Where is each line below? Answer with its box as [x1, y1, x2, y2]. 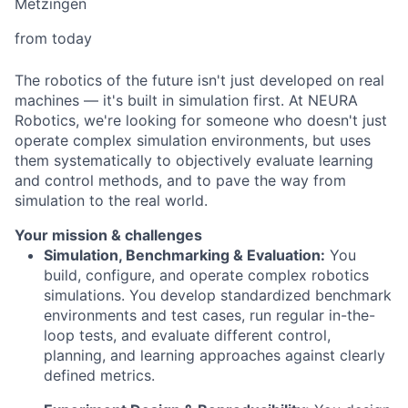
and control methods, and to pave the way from [15, 171, 346, 190]
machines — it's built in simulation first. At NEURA [15, 91, 358, 110]
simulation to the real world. [15, 191, 208, 210]
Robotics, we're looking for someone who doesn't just [15, 111, 387, 130]
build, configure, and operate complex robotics [44, 266, 369, 285]
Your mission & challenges [15, 226, 202, 245]
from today [15, 29, 92, 48]
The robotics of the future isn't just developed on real [15, 71, 384, 90]
